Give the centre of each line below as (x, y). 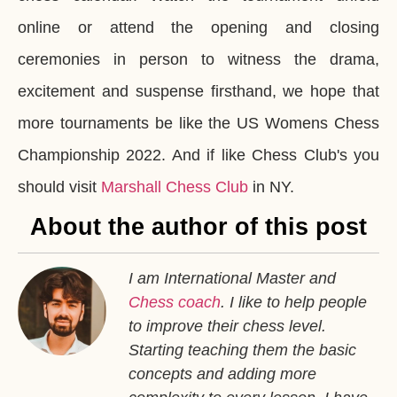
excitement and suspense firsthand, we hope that (198, 91)
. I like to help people (294, 303)
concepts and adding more (222, 374)
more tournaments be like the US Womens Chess (198, 123)
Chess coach (175, 303)
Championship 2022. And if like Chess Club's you (198, 155)
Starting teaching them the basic (242, 350)
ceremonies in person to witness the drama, (198, 59)
